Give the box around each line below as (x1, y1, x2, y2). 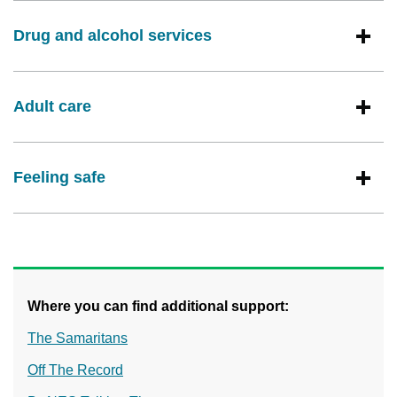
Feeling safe (13, 168, 105, 187)
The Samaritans (27, 331, 128, 346)
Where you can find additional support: (27, 299, 292, 315)
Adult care (13, 97, 91, 116)
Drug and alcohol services (13, 27, 212, 45)
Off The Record (27, 362, 123, 378)
